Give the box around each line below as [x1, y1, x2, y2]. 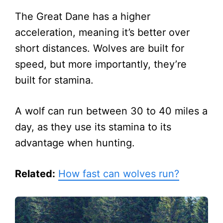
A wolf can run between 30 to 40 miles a [15, 105, 208, 117]
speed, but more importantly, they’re [15, 58, 187, 70]
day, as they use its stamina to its [15, 120, 171, 133]
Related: [15, 167, 55, 180]
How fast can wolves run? [58, 167, 179, 180]
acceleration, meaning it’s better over [15, 26, 190, 38]
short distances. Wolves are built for [15, 42, 184, 54]
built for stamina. [15, 74, 94, 86]
